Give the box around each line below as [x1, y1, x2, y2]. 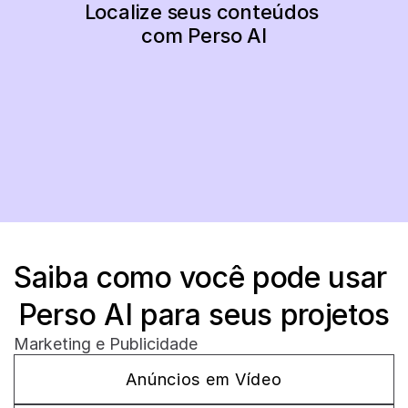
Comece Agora [150, 125, 247, 140]
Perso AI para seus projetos [17, 297, 391, 332]
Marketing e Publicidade [14, 334, 198, 353]
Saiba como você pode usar [14, 260, 387, 295]
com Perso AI [141, 24, 267, 47]
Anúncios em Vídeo [126, 370, 282, 389]
